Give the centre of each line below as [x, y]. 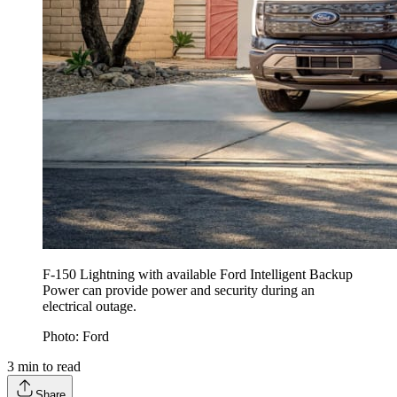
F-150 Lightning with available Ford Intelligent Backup [198, 274]
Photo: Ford [78, 336]
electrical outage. [90, 306]
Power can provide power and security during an [179, 290]
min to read [47, 366]
